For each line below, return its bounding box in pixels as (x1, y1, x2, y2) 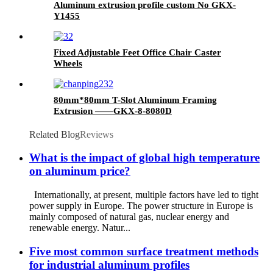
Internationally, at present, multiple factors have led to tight (29, 190, 258, 200)
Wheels (54, 58, 82, 68)
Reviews (80, 129, 113, 140)
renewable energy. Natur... (29, 222, 130, 233)
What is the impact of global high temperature (29, 151, 260, 165)
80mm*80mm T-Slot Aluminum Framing (54, 94, 217, 105)
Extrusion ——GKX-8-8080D (54, 105, 172, 116)
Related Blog (29, 129, 80, 140)
